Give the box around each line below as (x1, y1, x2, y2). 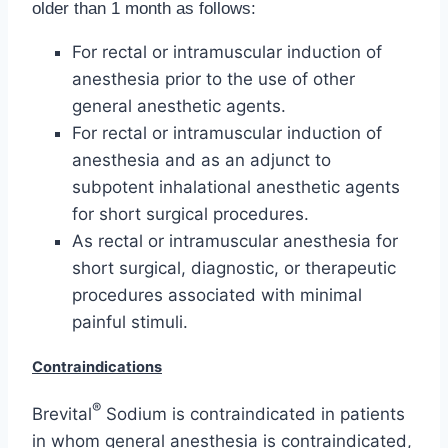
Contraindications (32, 358, 162, 377)
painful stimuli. (72, 312, 188, 333)
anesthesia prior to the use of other (72, 69, 355, 90)
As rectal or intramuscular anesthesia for (72, 231, 398, 252)
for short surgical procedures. (72, 204, 309, 225)
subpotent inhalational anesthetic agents (72, 177, 400, 198)
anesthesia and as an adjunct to (72, 150, 331, 171)
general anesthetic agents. (72, 96, 286, 117)
